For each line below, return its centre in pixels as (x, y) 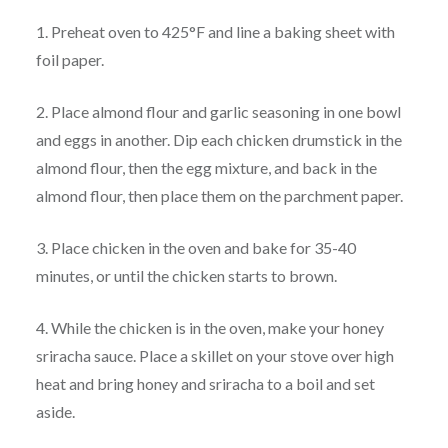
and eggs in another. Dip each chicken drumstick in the (218, 139)
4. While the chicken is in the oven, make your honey (209, 327)
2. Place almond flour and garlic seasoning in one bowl (218, 111)
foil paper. (69, 59)
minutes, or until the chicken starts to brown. (186, 275)
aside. (55, 411)
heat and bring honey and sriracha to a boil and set (205, 383)
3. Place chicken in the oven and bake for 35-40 (195, 247)
